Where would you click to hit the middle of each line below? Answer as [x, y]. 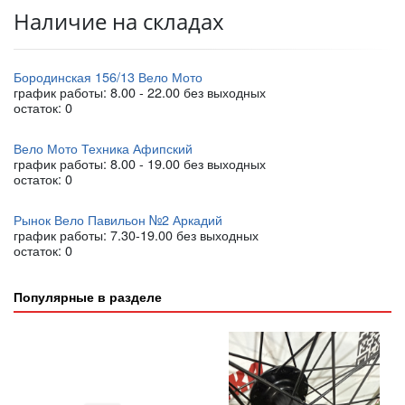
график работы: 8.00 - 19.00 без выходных [140, 164]
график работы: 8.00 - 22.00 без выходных [140, 92]
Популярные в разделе [88, 297]
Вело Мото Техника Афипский [103, 148]
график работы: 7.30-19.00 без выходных [136, 235]
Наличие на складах [119, 22]
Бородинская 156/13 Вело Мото [108, 77]
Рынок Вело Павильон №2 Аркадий [118, 220]
